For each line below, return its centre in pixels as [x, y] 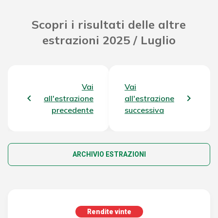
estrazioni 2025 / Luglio [109, 40]
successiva [144, 110]
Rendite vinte [109, 212]
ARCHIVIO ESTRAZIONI [109, 154]
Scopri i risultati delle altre [109, 25]
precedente [73, 110]
